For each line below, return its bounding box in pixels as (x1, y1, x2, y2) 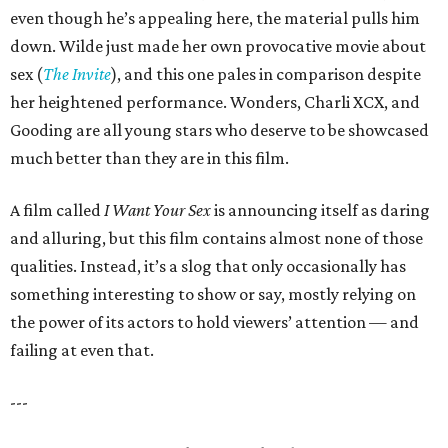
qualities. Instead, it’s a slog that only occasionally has (10, 256, 406, 276)
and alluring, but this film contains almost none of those (10, 228, 423, 248)
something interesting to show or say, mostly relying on (10, 284, 416, 304)
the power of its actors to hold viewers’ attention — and (10, 312, 419, 332)
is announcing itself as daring (211, 200, 430, 220)
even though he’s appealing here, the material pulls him (10, 8, 420, 28)
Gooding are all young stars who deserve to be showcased (10, 120, 429, 140)
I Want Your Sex (104, 200, 211, 220)
